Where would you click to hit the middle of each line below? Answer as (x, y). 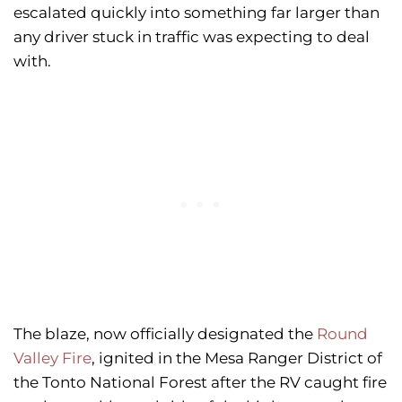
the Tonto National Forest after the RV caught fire (200, 383)
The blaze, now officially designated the (165, 334)
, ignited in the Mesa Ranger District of (237, 358)
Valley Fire (52, 358)
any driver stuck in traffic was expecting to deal (192, 37)
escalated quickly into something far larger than (197, 13)
